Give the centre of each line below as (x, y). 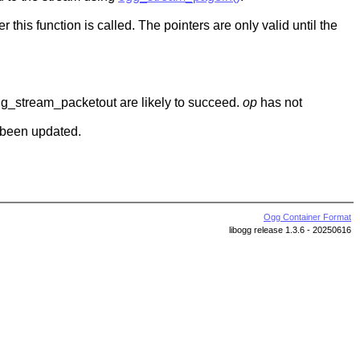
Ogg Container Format (307, 217)
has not (280, 102)
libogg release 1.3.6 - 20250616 (290, 229)
